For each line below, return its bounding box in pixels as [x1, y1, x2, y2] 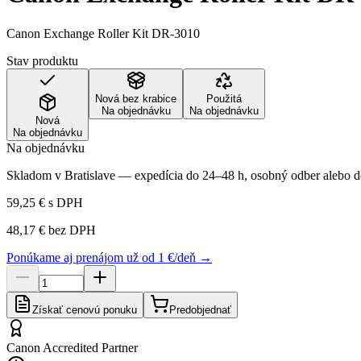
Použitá [206, 92, 242, 105]
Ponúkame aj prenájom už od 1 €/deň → [6, 250, 212, 264]
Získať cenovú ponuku [32, 303, 137, 316]
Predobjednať [169, 303, 231, 316]
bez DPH [45, 222, 96, 237]
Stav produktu [6, 53, 78, 68]
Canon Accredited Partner [6, 340, 138, 355]
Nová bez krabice [95, 92, 176, 105]
